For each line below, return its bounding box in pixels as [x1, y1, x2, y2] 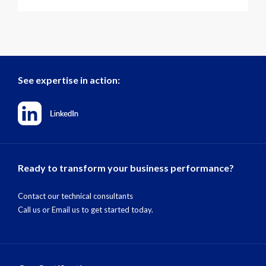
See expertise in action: [18, 64, 120, 76]
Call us [18, 195, 40, 205]
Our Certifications [18, 252, 98, 264]
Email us [52, 195, 80, 205]
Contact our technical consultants [18, 181, 133, 191]
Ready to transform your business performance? [18, 152, 234, 164]
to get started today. [80, 195, 153, 205]
